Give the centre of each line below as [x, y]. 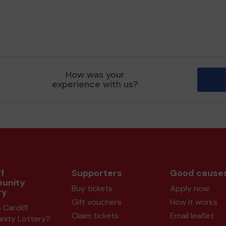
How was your [95, 75]
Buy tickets [92, 188]
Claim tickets [95, 216]
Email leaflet [192, 216]
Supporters [97, 173]
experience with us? [95, 84]
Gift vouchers [96, 202]
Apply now [189, 188]
